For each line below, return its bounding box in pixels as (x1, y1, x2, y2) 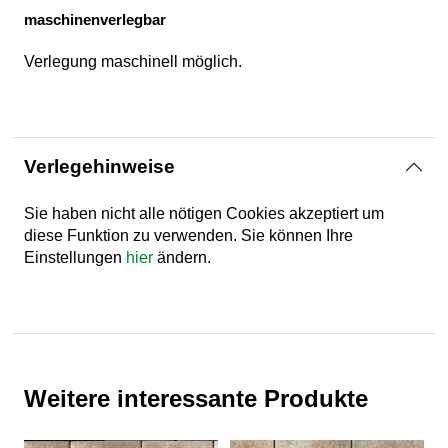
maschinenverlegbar (24, 11, 166, 29)
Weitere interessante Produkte (24, 385, 368, 413)
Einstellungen (24, 249, 126, 267)
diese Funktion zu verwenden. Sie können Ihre (24, 227, 353, 245)
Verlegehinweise (24, 156, 175, 178)
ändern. (153, 249, 211, 267)
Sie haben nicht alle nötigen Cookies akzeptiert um (24, 205, 384, 223)
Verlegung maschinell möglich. (24, 53, 242, 71)
